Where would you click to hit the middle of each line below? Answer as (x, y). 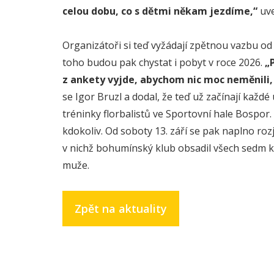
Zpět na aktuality (121, 209)
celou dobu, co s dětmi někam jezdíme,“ (160, 11)
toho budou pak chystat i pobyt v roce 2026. (164, 62)
